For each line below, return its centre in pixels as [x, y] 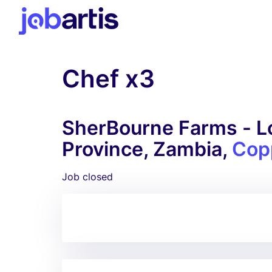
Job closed [87, 177]
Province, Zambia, [147, 149]
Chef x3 [108, 79]
